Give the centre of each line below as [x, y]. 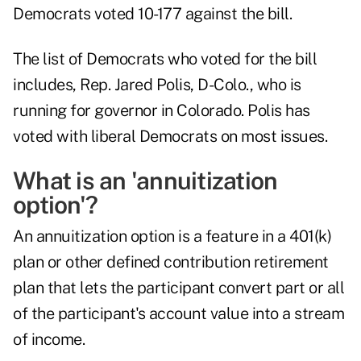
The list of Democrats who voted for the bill [165, 59]
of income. [49, 340]
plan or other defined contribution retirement [171, 262]
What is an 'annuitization [145, 181]
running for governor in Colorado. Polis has [162, 111]
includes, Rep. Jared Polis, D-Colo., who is [157, 85]
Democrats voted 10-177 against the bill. [152, 14]
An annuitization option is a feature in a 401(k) [172, 237]
